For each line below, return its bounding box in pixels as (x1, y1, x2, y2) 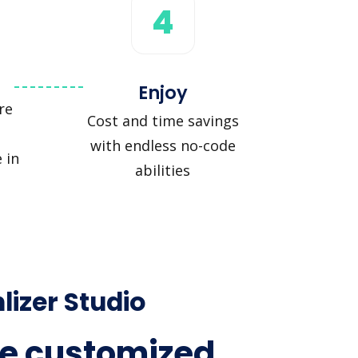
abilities (135, 161, 190, 181)
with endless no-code (89, 136, 236, 156)
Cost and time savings (86, 111, 239, 131)
